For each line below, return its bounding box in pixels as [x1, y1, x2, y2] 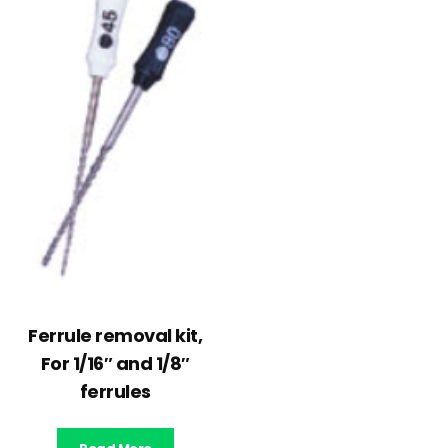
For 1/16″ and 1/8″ [40, 351, 190, 377]
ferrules [79, 379, 151, 405]
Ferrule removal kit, [28, 323, 203, 349]
